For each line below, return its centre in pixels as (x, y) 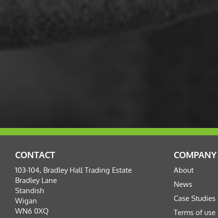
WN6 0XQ (32, 211)
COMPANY (195, 155)
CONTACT (35, 155)
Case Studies (195, 199)
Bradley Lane (36, 181)
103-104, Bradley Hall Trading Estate (74, 170)
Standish (30, 191)
